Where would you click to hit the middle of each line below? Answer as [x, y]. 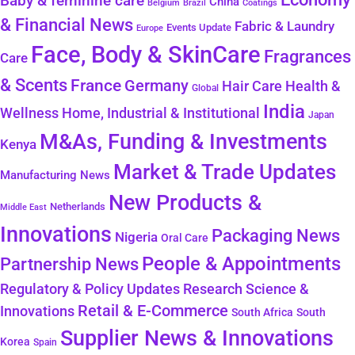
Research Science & [246, 289]
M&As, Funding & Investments [183, 142]
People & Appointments [241, 264]
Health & [313, 86]
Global [205, 88]
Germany [157, 86]
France [96, 86]
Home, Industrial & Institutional [161, 113]
